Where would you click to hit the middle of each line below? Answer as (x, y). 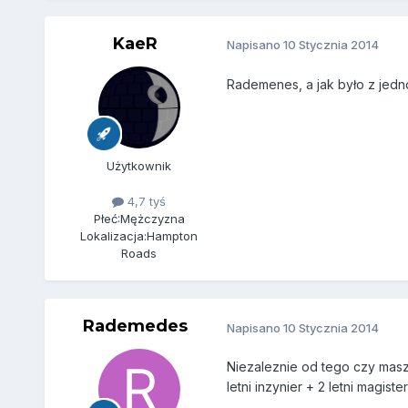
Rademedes (136, 326)
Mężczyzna (152, 219)
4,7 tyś (145, 201)
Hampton (173, 236)
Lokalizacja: (114, 236)
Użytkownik (139, 165)
